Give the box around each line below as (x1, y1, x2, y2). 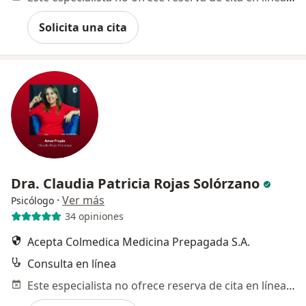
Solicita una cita (39, 19, 127, 35)
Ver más (62, 192, 105, 208)
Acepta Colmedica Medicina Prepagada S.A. (27, 234, 250, 249)
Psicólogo (11, 193, 54, 207)
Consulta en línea (27, 255, 116, 271)
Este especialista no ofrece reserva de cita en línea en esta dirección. (286, 277, 295, 293)
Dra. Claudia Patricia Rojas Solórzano (11, 173, 260, 193)
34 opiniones (64, 210, 124, 223)
